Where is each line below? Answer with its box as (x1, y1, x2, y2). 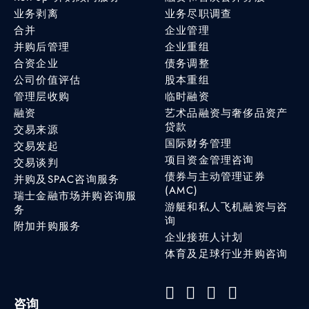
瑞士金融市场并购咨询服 (14, 188, 137, 203)
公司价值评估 (14, 72, 81, 88)
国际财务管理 (165, 135, 232, 151)
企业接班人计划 (165, 229, 243, 245)
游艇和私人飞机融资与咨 (165, 199, 288, 215)
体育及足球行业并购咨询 (165, 246, 288, 261)
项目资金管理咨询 (165, 152, 255, 168)
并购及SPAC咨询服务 (14, 171, 120, 187)
